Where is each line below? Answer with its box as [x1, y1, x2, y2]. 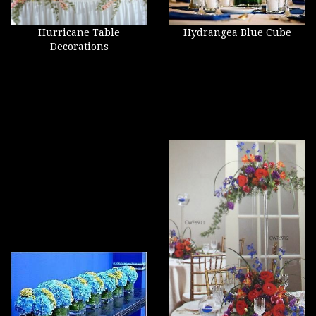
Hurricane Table [38, 27, 120, 38]
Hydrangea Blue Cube [183, 27, 291, 38]
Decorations [49, 41, 109, 52]
